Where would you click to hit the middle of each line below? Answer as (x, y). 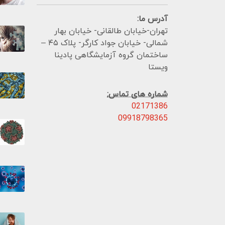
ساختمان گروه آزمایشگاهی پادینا (111, 55)
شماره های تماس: (137, 95)
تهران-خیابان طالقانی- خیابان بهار (111, 31)
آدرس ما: (152, 19)
